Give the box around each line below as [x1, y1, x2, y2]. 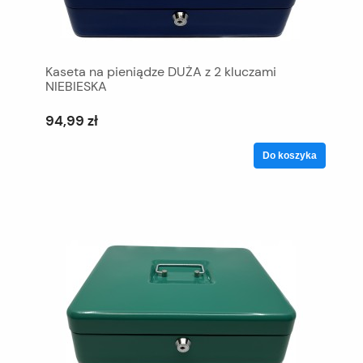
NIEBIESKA [45, 77, 107, 95]
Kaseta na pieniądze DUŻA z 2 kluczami [45, 62, 276, 80]
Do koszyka [263, 150, 317, 162]
